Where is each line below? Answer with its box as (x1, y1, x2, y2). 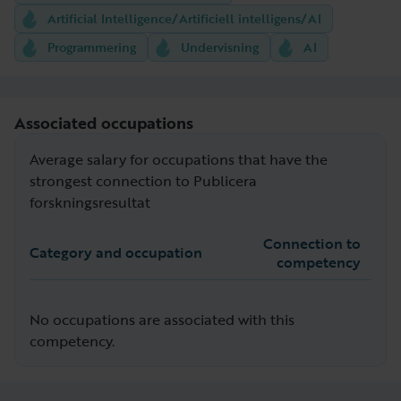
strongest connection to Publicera (30, 169, 257, 192)
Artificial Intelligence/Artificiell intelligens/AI (47, 8, 321, 28)
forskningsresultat (30, 191, 150, 213)
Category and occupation (30, 242, 202, 264)
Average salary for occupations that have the (30, 148, 328, 170)
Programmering (47, 37, 136, 56)
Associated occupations (14, 110, 193, 134)
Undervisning (181, 37, 259, 56)
